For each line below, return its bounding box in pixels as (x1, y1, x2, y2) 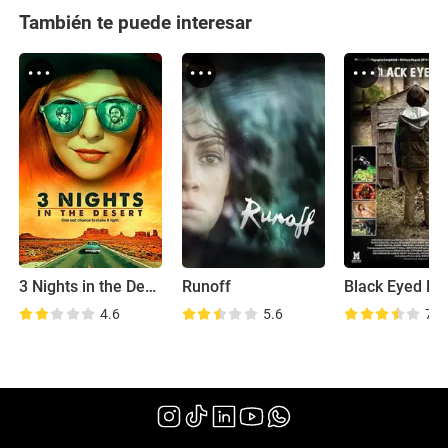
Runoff (181, 277, 231, 296)
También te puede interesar (19, 11, 253, 35)
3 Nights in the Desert (145, 277, 157, 296)
